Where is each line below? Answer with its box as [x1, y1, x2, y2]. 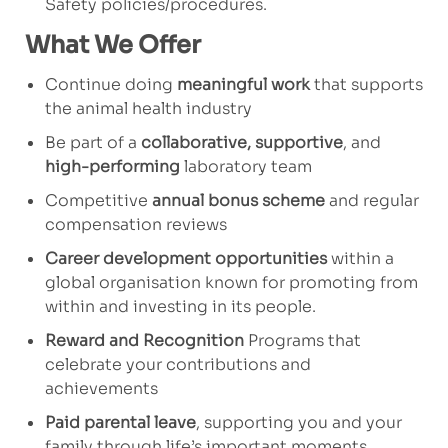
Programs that [243, 330, 361, 352]
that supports [309, 74, 423, 96]
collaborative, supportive [140, 132, 343, 154]
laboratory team [179, 156, 312, 178]
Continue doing [44, 74, 177, 96]
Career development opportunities [44, 248, 331, 270]
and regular [324, 190, 419, 212]
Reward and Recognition [44, 330, 244, 352]
